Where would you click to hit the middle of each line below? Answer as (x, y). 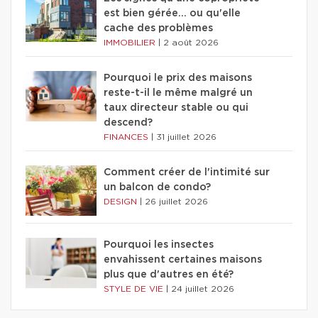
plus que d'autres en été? (169, 275)
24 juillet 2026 (203, 289)
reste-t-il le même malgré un (178, 93)
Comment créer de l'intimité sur (187, 173)
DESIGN (122, 202)
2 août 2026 (191, 43)
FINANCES (127, 137)
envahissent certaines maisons (183, 260)
